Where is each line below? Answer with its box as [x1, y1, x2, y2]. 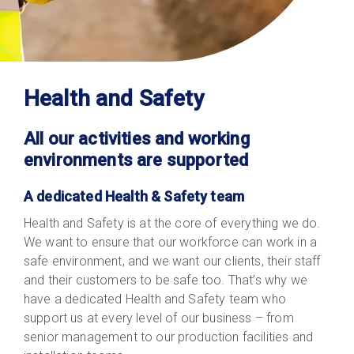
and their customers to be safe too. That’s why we [24, 272, 307, 288]
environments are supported [24, 149, 249, 170]
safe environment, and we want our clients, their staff [24, 253, 321, 269]
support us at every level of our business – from [24, 310, 294, 326]
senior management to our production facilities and [24, 329, 314, 345]
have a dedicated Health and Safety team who [24, 291, 286, 307]
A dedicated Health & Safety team [24, 187, 245, 205]
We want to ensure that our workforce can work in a [24, 234, 318, 250]
